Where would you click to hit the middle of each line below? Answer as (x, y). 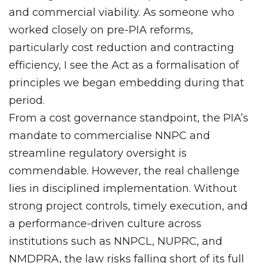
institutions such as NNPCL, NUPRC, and (116, 241)
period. (27, 100)
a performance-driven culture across (105, 223)
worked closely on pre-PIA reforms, (101, 30)
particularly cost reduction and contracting (122, 47)
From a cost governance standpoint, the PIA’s (129, 118)
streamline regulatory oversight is (98, 153)
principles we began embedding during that (127, 82)
